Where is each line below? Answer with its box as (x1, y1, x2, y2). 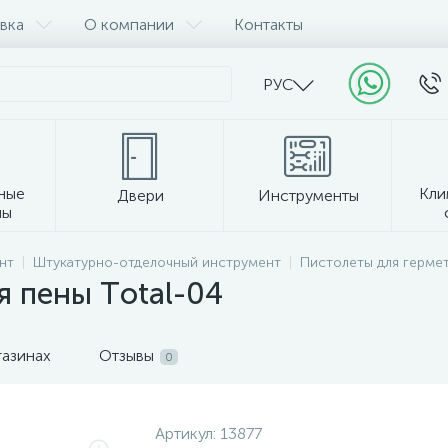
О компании (84, 14, 174, 34)
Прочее (195, 244, 253, 263)
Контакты (234, 14, 303, 34)
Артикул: (154, 424, 220, 443)
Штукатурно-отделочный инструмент (33, 254, 281, 271)
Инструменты (257, 186, 359, 205)
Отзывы (99, 346, 154, 365)
